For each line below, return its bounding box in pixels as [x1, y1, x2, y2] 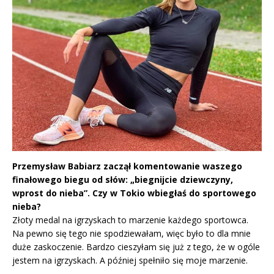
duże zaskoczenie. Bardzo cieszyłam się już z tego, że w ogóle [12, 241, 260, 253]
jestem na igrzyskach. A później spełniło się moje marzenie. [12, 254, 248, 267]
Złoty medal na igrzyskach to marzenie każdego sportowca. [12, 214, 248, 226]
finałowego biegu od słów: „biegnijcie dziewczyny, [12, 174, 233, 186]
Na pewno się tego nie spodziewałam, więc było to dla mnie [12, 228, 251, 240]
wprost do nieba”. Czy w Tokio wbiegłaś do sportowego [12, 187, 256, 199]
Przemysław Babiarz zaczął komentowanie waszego [12, 160, 242, 172]
